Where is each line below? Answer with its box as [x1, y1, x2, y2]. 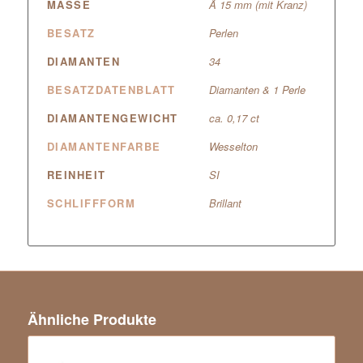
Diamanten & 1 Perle [208, 81, 305, 97]
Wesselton [208, 138, 258, 154]
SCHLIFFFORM [46, 194, 136, 211]
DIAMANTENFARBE [46, 138, 161, 154]
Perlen [208, 24, 238, 41]
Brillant [208, 194, 241, 211]
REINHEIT [46, 166, 106, 182]
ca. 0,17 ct [208, 109, 259, 126]
